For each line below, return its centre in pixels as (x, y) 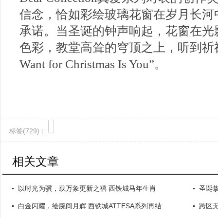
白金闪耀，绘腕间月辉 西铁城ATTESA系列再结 (90, 206)
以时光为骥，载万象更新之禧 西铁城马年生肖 (87, 188)
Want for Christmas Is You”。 (93, 64)
